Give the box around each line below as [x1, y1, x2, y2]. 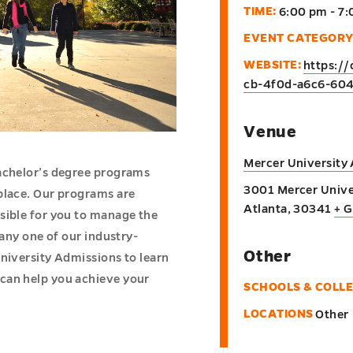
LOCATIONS [243, 307, 314, 320]
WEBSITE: [243, 58, 301, 71]
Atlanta [243, 203, 288, 215]
